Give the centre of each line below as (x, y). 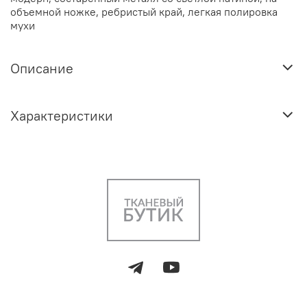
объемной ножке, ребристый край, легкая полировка (144, 11)
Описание (42, 69)
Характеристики (62, 116)
